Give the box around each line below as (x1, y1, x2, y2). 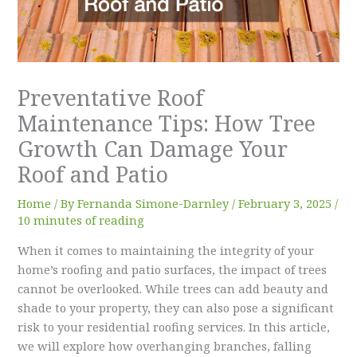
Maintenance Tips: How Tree (18, 108, 316, 138)
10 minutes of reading (18, 212, 145, 228)
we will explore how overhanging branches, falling (18, 337, 312, 354)
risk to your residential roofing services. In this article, (18, 318, 331, 335)
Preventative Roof (18, 83, 205, 112)
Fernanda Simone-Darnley (77, 195, 233, 211)
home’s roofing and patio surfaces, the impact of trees (18, 261, 328, 277)
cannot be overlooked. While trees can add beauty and (18, 280, 329, 296)
